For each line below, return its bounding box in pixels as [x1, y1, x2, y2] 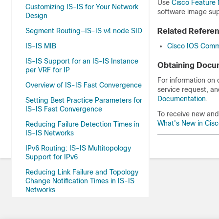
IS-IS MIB [25, 42, 56, 50]
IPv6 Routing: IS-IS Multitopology [25, 144, 131, 152]
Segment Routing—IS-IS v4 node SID [25, 27, 142, 35]
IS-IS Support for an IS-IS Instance [25, 57, 138, 65]
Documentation [157, 95, 206, 103]
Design [25, 12, 47, 20]
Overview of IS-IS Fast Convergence [25, 81, 142, 89]
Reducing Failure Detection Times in [25, 120, 139, 128]
